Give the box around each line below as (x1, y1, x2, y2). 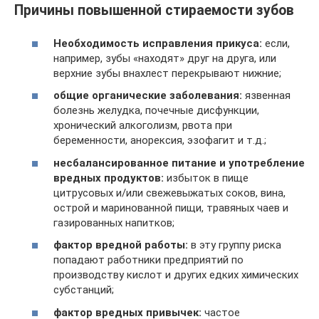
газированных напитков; (53, 216, 174, 229)
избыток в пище (164, 171, 249, 184)
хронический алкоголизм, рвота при (53, 119, 232, 132)
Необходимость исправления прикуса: (53, 36, 262, 50)
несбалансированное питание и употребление (53, 156, 305, 169)
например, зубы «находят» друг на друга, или (53, 51, 276, 65)
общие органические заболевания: (53, 89, 242, 103)
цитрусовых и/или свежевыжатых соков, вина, (53, 186, 286, 199)
